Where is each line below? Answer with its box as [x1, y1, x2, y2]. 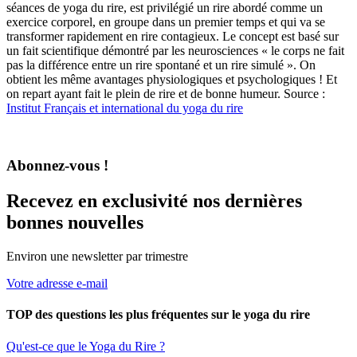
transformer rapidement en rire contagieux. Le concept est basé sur [6, 29, 339, 43]
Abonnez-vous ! [6, 157, 108, 175]
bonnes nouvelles [6, 212, 143, 233]
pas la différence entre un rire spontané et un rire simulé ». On [6, 57, 316, 72]
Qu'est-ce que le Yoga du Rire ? [6, 339, 165, 353]
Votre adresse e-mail [6, 277, 108, 291]
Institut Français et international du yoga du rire [6, 100, 243, 115]
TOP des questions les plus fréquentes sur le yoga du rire [6, 308, 310, 322]
